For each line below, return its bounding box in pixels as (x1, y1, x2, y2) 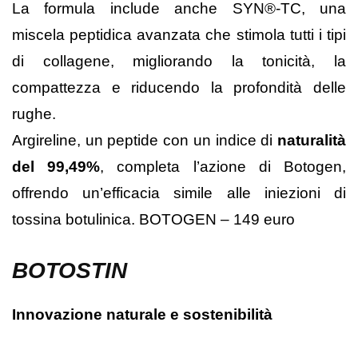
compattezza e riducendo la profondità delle (12, 79, 346, 97)
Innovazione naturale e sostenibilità (12, 306, 272, 324)
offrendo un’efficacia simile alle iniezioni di (12, 185, 346, 202)
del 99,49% (12, 158, 101, 176)
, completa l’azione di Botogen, (100, 158, 347, 176)
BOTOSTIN (12, 258, 127, 284)
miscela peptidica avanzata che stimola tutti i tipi (12, 26, 346, 44)
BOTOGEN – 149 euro (139, 211, 295, 229)
